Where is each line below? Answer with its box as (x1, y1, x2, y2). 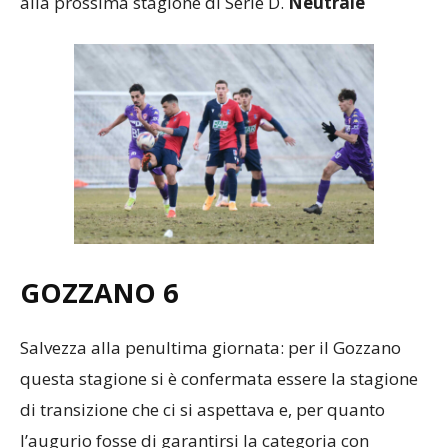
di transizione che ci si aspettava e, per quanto (20, 398, 385, 422)
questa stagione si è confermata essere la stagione (20, 367, 418, 391)
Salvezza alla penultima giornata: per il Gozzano (20, 336, 401, 360)
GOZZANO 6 (20, 274, 178, 312)
